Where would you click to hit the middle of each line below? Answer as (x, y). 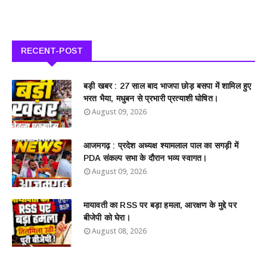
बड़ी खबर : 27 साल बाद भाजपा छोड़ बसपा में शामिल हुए (167, 86)
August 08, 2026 (119, 231)
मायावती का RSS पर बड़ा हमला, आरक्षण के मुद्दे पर (160, 205)
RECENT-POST (52, 51)
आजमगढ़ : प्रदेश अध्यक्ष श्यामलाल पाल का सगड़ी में (161, 145)
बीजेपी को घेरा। (107, 218)
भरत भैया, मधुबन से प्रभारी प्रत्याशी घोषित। (151, 98)
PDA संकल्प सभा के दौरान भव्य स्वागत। (145, 158)
